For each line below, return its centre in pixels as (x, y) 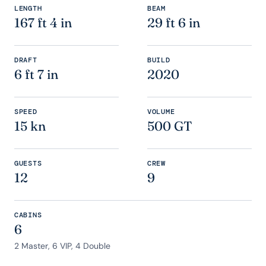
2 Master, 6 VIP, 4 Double (62, 246)
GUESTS (28, 163)
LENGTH (28, 8)
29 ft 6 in (174, 23)
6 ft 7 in (36, 75)
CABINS (28, 215)
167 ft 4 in (43, 23)
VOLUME (161, 112)
